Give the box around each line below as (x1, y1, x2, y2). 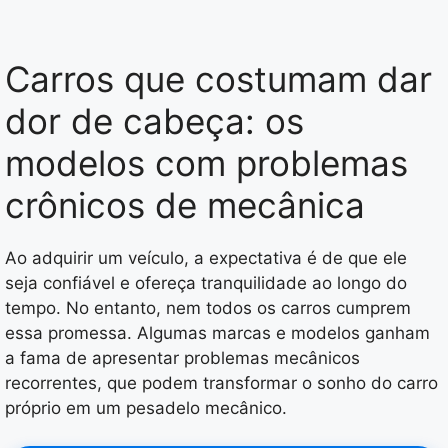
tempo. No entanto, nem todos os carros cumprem (5, 297, 411, 318)
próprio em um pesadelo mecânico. (5, 397, 287, 418)
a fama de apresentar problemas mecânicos (5, 347, 360, 368)
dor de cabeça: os (5, 99, 304, 142)
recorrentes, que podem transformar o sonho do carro (5, 372, 438, 393)
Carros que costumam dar (5, 57, 432, 100)
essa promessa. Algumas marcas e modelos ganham (5, 322, 430, 343)
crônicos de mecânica (5, 183, 365, 226)
